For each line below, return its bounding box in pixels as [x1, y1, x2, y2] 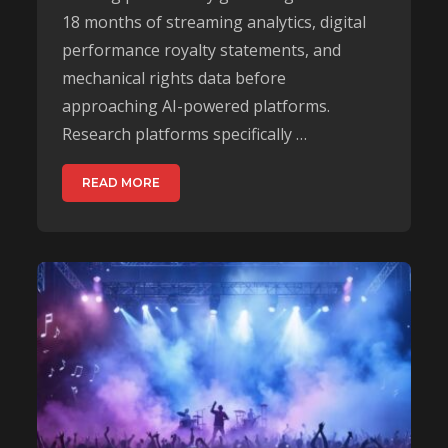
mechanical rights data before [62, 66, 287, 89]
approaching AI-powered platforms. [62, 94, 331, 117]
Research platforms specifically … [62, 122, 308, 145]
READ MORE [82, 174, 161, 190]
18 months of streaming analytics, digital [62, 10, 367, 33]
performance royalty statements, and [62, 38, 342, 61]
